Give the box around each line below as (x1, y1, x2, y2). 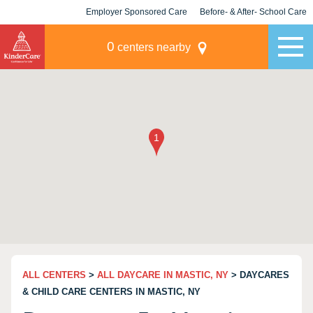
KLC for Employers (99, 31, 175, 41)
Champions (231, 31, 276, 41)
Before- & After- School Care (200, 7, 307, 17)
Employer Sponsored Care (86, 7, 187, 17)
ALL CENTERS (22, 270, 86, 280)
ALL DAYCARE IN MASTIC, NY (97, 270, 228, 280)
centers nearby (114, 41, 191, 53)
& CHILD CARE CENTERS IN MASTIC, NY (22, 286, 201, 297)
